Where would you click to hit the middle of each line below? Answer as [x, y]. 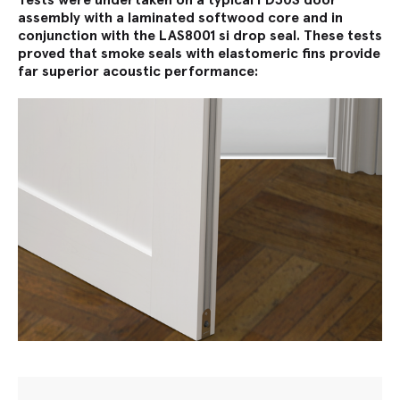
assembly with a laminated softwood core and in [180, 17]
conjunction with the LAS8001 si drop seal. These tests [200, 35]
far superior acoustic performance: [138, 71]
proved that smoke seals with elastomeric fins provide [199, 53]
